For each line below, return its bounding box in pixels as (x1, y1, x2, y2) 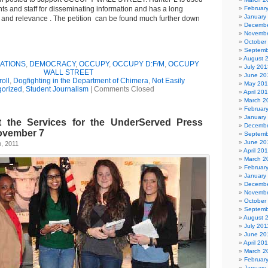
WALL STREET (43, 68, 93, 77)
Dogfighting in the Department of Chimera (13, 77, 148, 85)
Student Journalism (26, 85, 89, 93)
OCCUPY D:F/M (112, 60, 165, 68)
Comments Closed (94, 85, 154, 93)
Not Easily (151, 77, 185, 85)
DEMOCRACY (29, 60, 75, 68)
